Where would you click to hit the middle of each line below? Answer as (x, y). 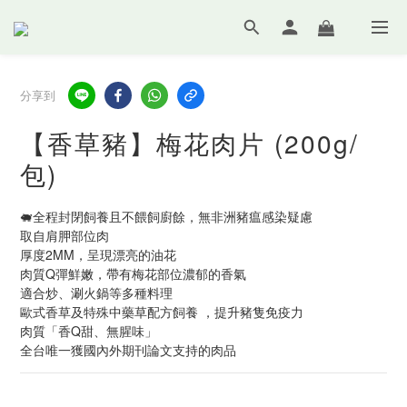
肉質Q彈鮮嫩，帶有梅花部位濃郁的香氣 (133, 273)
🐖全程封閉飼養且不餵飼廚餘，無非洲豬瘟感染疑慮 (166, 216)
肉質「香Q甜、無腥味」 (89, 331)
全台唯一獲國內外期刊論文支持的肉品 (128, 350)
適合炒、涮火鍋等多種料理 (96, 293)
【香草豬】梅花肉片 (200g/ (189, 143)
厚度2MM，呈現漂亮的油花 (98, 254)
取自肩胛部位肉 (65, 235)
